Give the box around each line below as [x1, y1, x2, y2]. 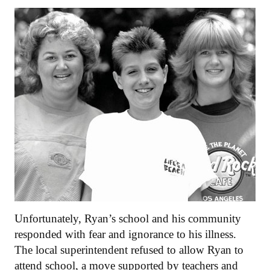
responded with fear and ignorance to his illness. [14, 228, 236, 241]
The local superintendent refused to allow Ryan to [14, 243, 243, 257]
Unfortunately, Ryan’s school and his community [14, 212, 241, 225]
